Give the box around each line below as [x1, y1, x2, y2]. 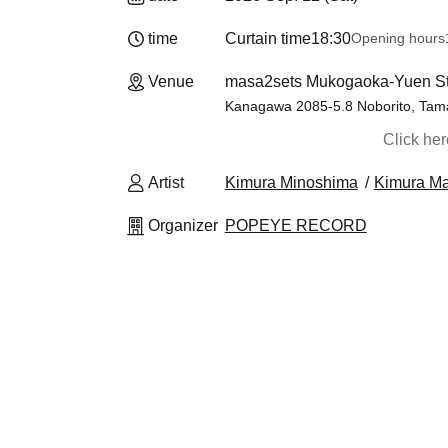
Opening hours [350, 30, 445, 46]
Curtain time [224, 30, 311, 47]
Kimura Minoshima [224, 174, 358, 191]
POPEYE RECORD [224, 217, 367, 234]
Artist [148, 174, 184, 191]
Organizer [148, 217, 218, 234]
